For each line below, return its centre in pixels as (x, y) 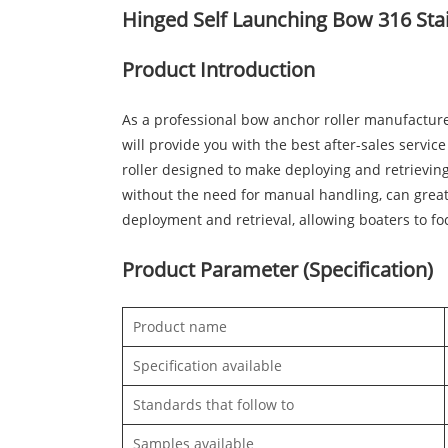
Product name (180, 327)
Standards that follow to (213, 405)
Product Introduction (218, 70)
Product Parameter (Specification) (277, 270)
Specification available (207, 366)
